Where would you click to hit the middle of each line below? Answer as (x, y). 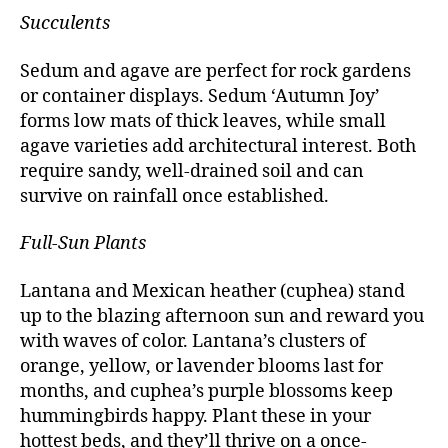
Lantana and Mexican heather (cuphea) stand (212, 291)
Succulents (65, 24)
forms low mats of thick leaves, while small (203, 121)
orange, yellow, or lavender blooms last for (201, 366)
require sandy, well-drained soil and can (192, 171)
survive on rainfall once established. (174, 196)
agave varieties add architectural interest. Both (218, 146)
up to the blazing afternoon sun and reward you (222, 316)
